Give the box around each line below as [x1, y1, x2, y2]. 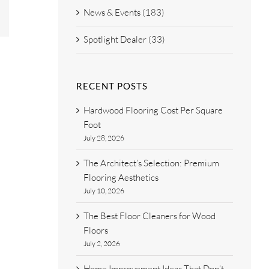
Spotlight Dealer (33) [83, 34, 165, 46]
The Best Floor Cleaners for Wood [83, 210, 216, 222]
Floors [83, 225, 108, 237]
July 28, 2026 [83, 133, 124, 143]
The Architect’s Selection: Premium [83, 157, 219, 169]
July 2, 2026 [83, 239, 120, 249]
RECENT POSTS [76, 80, 148, 92]
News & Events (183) [83, 7, 165, 19]
